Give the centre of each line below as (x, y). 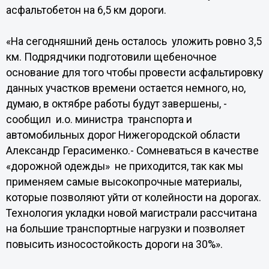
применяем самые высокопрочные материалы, (123, 182)
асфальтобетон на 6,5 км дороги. (86, 10)
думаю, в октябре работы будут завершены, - (116, 104)
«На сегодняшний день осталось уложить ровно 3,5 (134, 41)
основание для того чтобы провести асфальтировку (134, 73)
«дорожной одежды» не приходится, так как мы (124, 166)
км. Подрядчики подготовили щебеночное (111, 57)
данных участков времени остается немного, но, (125, 88)
